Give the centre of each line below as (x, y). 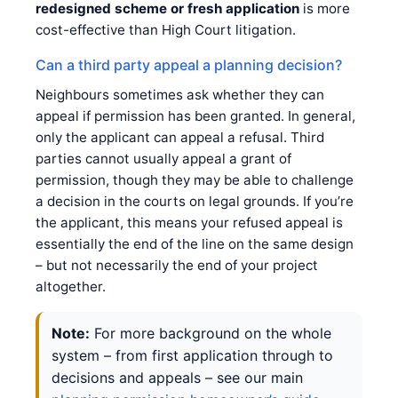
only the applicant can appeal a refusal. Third (180, 137)
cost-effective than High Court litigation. (166, 29)
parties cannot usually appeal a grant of (163, 158)
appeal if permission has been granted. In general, (195, 115)
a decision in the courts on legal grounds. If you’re (195, 201)
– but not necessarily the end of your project (177, 265)
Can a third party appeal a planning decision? (189, 64)
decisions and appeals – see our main (177, 377)
